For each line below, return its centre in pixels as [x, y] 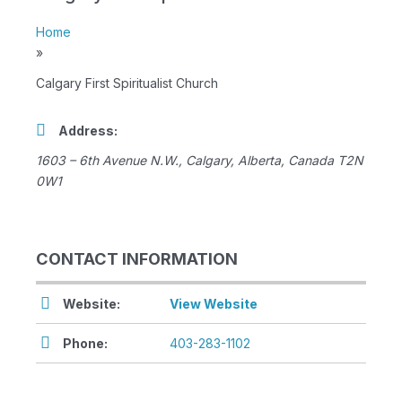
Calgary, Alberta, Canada [260, 161]
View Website [214, 304]
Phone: [85, 344]
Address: [88, 131]
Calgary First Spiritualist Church [127, 83]
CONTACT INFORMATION [137, 259]
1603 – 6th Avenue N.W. [107, 161]
